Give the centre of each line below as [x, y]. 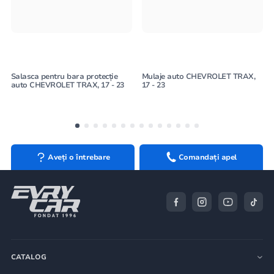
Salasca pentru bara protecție [64, 77]
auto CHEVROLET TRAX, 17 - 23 [67, 85]
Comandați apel [207, 157]
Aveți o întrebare [79, 157]
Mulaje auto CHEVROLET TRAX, [198, 77]
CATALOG [29, 257]
